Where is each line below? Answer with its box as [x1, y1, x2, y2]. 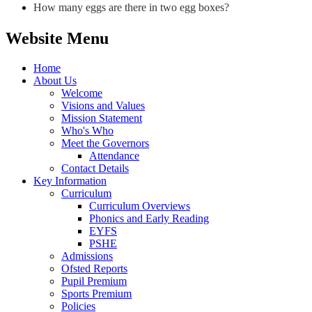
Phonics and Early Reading [89, 212, 209, 224]
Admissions [61, 249, 113, 262]
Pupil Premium [61, 274, 127, 287]
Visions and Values [61, 99, 145, 111]
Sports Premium [61, 287, 132, 299]
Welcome [61, 86, 102, 99]
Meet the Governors [61, 136, 149, 149]
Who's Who [61, 124, 114, 136]
